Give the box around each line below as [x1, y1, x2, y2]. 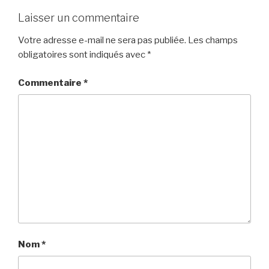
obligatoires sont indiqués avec [18, 49, 147, 61]
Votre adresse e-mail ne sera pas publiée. [18, 35, 186, 46]
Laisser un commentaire [18, 11, 139, 24]
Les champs [188, 35, 238, 46]
